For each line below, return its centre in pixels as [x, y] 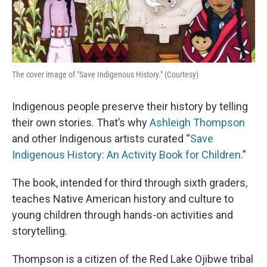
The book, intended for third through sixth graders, [130, 182]
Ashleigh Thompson [197, 122]
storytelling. [40, 231]
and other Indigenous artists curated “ [101, 138]
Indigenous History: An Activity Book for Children [126, 154]
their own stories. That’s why [81, 122]
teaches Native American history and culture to [123, 198]
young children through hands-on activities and [122, 215]
